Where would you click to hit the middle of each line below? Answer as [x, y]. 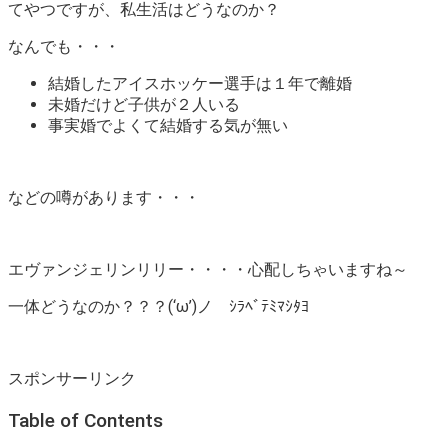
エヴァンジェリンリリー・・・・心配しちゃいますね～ [208, 269]
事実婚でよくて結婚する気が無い [168, 125]
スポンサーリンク [72, 378]
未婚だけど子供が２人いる [144, 104]
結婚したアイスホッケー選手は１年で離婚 [200, 83]
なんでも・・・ [64, 46]
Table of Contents [85, 420]
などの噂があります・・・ [104, 197]
